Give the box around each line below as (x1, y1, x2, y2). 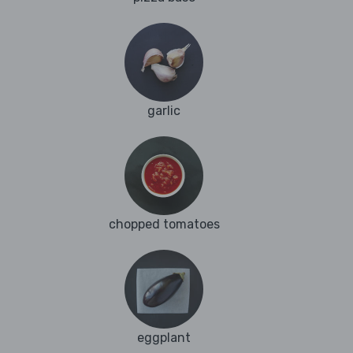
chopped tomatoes (108, 217, 220, 232)
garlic (147, 103, 180, 119)
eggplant (137, 330, 191, 346)
